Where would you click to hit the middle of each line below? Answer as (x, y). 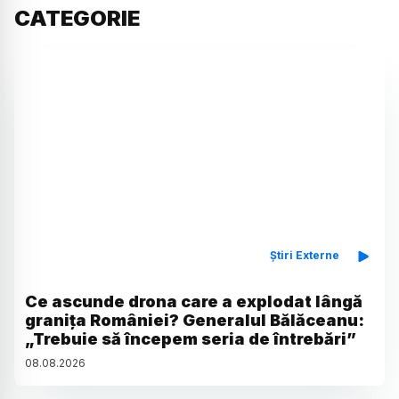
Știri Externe (304, 255)
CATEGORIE (77, 19)
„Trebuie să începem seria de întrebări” (191, 338)
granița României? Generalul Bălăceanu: (195, 320)
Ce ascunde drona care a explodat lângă (194, 301)
